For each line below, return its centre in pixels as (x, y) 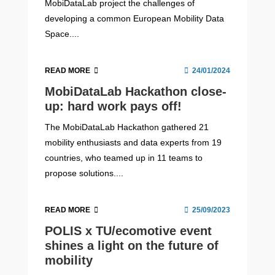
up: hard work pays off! (114, 106)
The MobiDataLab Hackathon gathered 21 (127, 127)
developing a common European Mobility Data (135, 18)
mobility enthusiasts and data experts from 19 (134, 142)
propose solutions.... (84, 173)
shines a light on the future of (132, 246)
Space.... (62, 33)
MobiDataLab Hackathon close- (136, 91)
